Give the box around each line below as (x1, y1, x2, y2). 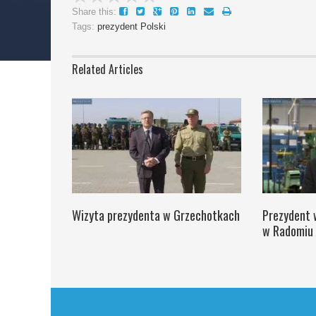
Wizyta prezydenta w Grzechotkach (72, 205, 240, 224)
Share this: (72, 6, 116, 17)
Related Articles (72, 60, 143, 78)
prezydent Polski (97, 20, 166, 32)
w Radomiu (262, 221, 313, 240)
